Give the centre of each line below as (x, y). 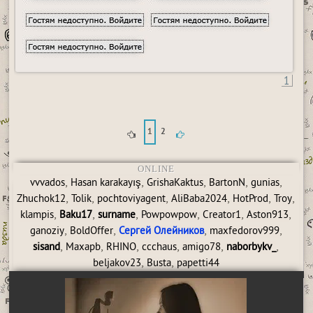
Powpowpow (169, 216)
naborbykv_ (252, 248)
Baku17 (76, 216)
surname (117, 216)
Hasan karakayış (105, 183)
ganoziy (47, 232)
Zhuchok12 (42, 199)
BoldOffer (91, 232)
